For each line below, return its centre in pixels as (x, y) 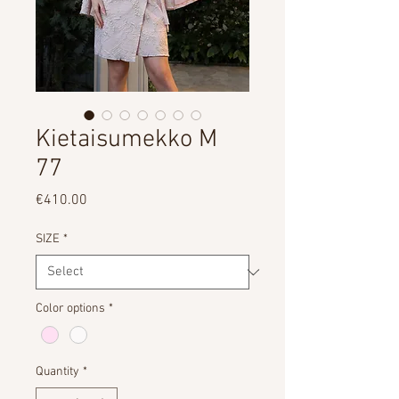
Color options (70, 309)
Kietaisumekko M (126, 140)
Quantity (57, 372)
